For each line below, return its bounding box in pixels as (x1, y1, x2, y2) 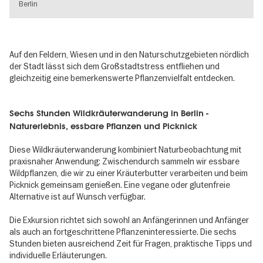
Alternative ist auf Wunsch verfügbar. (9, 191, 146, 203)
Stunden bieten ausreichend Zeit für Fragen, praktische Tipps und (9, 238, 252, 249)
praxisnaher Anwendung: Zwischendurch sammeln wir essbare (9, 156, 240, 167)
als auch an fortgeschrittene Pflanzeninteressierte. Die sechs (9, 227, 237, 238)
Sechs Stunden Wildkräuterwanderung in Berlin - (9, 107, 208, 119)
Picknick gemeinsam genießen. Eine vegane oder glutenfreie (9, 180, 230, 191)
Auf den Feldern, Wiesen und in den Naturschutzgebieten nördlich (9, 49, 249, 60)
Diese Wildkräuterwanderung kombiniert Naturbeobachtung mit (9, 144, 241, 156)
